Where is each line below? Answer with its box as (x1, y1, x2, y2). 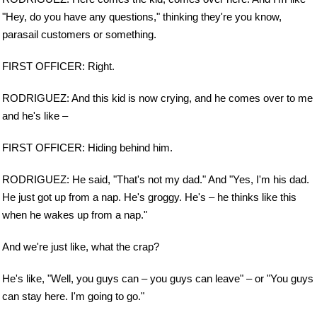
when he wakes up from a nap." (2, 208, 147, 221)
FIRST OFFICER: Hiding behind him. (2, 141, 173, 154)
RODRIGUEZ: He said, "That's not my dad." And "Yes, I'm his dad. (2, 173, 309, 185)
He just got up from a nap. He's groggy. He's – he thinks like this (2, 190, 296, 203)
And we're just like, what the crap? (2, 240, 159, 253)
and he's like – (2, 109, 68, 122)
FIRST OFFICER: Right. (2, 59, 115, 72)
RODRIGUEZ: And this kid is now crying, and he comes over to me (2, 91, 313, 104)
